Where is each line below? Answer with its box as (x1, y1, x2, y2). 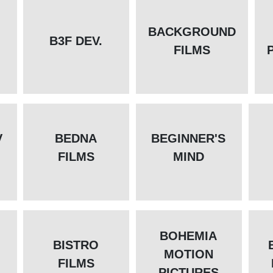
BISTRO (53, 238, 99, 252)
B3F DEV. (49, 34, 103, 48)
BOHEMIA (160, 229, 218, 243)
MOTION (163, 247, 213, 261)
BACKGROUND (147, 25, 236, 39)
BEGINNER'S (151, 132, 226, 146)
